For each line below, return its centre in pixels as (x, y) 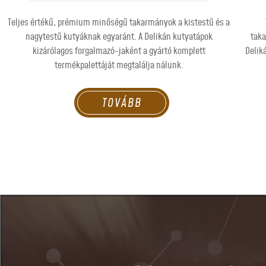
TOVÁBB (122, 102)
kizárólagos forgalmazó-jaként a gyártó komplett (119, 51)
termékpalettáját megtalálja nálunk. (119, 66)
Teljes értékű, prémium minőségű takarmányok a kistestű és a (119, 23)
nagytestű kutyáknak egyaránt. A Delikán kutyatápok (119, 37)
